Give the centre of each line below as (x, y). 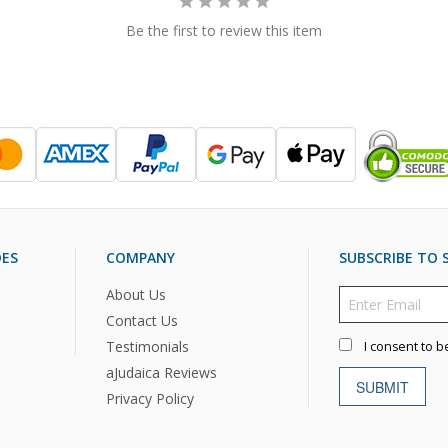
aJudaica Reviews (161, 373)
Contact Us (141, 321)
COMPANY (140, 258)
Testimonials (147, 347)
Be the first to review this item (224, 30)
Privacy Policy (149, 399)
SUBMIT (382, 386)
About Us (135, 295)
